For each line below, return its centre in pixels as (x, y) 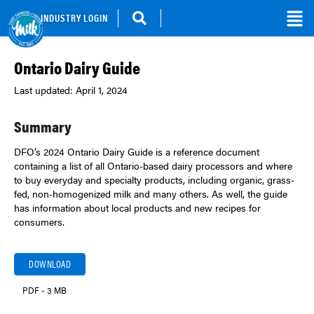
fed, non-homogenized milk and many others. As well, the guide (151, 194)
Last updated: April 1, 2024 (71, 90)
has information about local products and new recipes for (137, 208)
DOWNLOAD (50, 264)
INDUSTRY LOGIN (74, 18)
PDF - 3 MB (45, 290)
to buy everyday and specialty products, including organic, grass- (154, 180)
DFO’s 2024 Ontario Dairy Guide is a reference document (137, 152)
